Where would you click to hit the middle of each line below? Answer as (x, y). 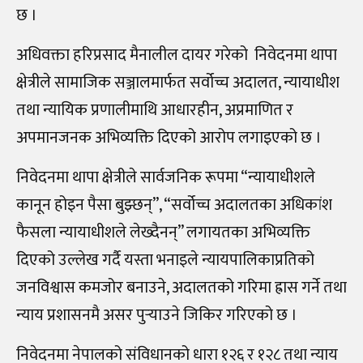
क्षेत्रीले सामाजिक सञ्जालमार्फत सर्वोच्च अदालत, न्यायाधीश (178, 82)
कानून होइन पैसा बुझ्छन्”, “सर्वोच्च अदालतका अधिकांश (174, 205)
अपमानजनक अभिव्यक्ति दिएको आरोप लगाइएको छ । (169, 137)
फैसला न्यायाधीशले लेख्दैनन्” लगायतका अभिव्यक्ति (163, 232)
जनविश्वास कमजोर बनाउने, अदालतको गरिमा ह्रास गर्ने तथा (181, 287)
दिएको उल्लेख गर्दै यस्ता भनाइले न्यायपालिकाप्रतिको (165, 260)
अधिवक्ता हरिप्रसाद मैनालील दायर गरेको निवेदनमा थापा (177, 55)
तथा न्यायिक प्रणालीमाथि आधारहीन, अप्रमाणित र (155, 110)
